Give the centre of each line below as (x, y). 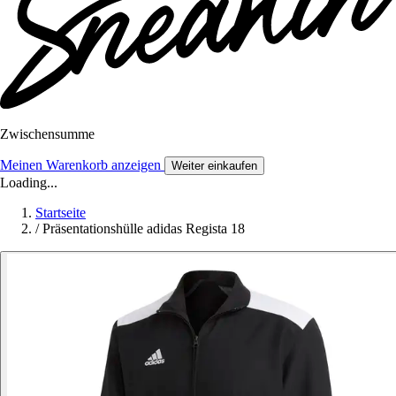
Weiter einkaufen (214, 166)
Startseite (61, 213)
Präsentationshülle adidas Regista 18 (144, 229)
